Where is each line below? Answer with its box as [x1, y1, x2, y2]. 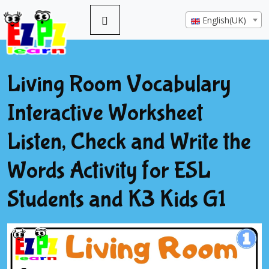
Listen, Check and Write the [7, 128, 251, 156]
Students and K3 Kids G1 [7, 186, 226, 213]
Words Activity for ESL [7, 157, 211, 184]
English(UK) [202, 14, 246, 26]
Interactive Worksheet [7, 99, 203, 127]
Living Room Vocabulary [7, 70, 231, 98]
